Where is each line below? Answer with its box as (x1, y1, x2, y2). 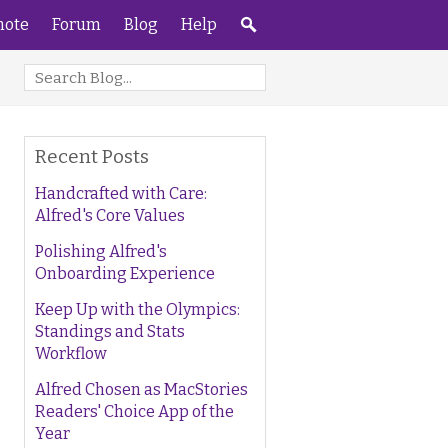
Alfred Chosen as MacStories (35, 380, 248, 399)
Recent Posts (35, 145, 149, 168)
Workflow (35, 344, 107, 363)
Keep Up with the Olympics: (35, 300, 240, 319)
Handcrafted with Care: (35, 184, 207, 203)
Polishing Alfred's (35, 242, 167, 261)
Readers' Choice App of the (35, 402, 234, 421)
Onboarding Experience (35, 264, 215, 283)
